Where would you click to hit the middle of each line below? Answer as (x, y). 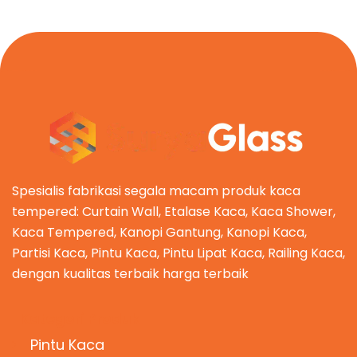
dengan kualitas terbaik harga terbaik (130, 273)
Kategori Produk (80, 319)
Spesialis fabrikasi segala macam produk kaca (156, 190)
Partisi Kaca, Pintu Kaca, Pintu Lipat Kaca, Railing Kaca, (178, 253)
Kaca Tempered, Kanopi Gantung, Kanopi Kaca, (159, 232)
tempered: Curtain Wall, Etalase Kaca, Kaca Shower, (174, 211)
